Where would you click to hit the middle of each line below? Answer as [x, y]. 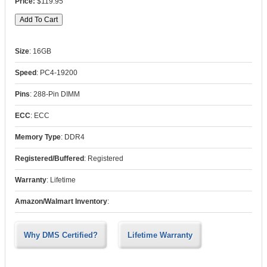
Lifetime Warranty [160, 235]
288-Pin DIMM [57, 94]
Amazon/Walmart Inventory [61, 201]
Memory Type [38, 137]
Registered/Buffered [49, 159]
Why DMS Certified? [61, 235]
